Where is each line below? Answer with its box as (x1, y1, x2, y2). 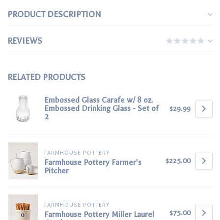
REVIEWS (7, 36, 42, 46)
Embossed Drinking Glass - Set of (44, 104, 159, 113)
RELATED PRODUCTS (7, 72, 85, 82)
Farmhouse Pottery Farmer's (44, 158, 141, 167)
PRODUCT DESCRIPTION (7, 9, 101, 20)
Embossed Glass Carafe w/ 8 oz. (44, 96, 153, 105)
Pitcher (44, 166, 69, 176)
